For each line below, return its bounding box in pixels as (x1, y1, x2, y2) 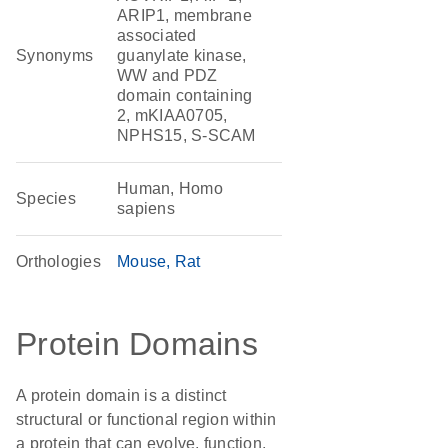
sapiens (117, 200, 175, 217)
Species (16, 190, 76, 207)
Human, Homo (117, 180, 223, 197)
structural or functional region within (16, 411, 277, 428)
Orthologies (16, 253, 101, 270)
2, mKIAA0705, (117, 107, 228, 124)
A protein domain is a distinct (16, 387, 227, 404)
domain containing (117, 87, 253, 104)
